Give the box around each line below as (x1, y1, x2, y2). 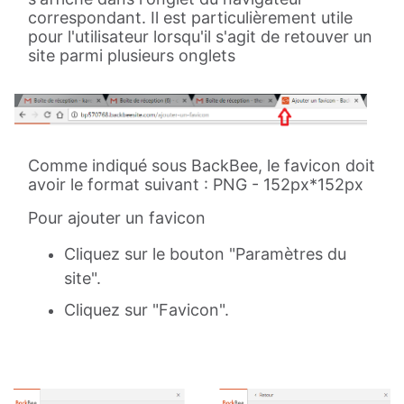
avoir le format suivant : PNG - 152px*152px (28, 174, 363, 194)
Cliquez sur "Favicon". (64, 299, 229, 319)
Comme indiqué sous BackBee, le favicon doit (28, 155, 375, 175)
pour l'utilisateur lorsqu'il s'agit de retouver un (28, 27, 372, 46)
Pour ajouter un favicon (28, 207, 210, 227)
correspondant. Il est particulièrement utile (28, 8, 353, 27)
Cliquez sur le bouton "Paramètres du (64, 243, 346, 263)
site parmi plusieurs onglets (28, 46, 235, 65)
